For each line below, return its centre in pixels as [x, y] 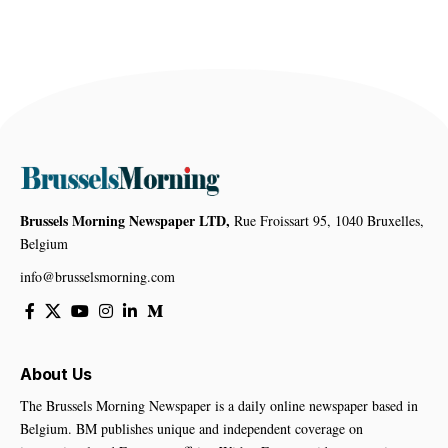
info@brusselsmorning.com [97, 277]
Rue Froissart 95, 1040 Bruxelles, [327, 221]
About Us [56, 374]
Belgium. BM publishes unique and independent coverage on [191, 429]
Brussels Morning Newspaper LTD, [125, 221]
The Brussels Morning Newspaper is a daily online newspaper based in [219, 406]
